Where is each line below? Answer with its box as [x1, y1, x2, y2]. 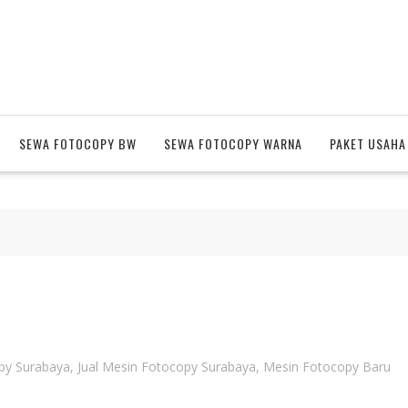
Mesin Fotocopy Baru [263, 358, 391, 375]
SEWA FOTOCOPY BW [19, 134, 137, 153]
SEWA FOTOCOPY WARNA [164, 134, 302, 153]
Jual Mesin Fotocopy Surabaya [77, 358, 256, 375]
